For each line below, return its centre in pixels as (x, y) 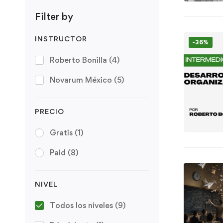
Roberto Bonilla (79, 60)
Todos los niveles (82, 205)
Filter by (54, 16)
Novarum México (82, 80)
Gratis (62, 132)
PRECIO (50, 111)
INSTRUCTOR (61, 38)
